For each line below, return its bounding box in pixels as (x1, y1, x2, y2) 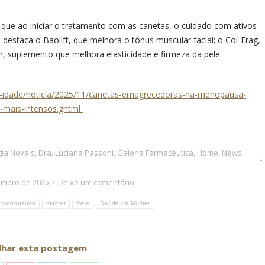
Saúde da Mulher (100, 199, 150, 206)
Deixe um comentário (58, 176, 134, 188)
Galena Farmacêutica (117, 147, 193, 158)
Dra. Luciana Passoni (38, 147, 114, 158)
